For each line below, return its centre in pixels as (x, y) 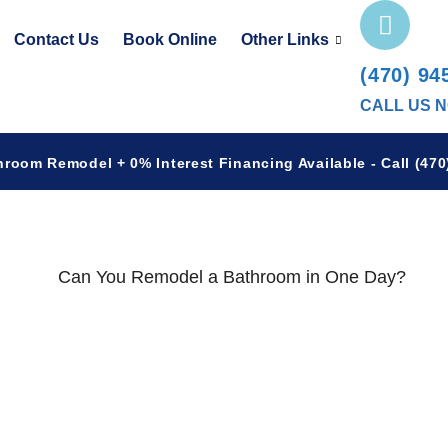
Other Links (285, 39)
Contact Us (57, 39)
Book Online (170, 39)
